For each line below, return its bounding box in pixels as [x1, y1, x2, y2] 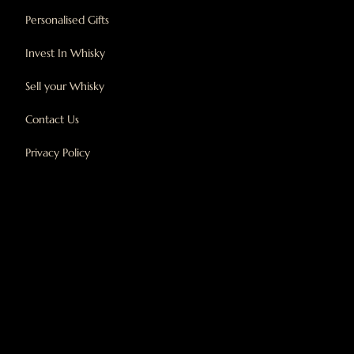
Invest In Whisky [25, 45, 106, 60]
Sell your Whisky [25, 78, 105, 93]
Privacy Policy [25, 145, 91, 160]
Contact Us [25, 111, 80, 126]
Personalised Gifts [25, 12, 110, 27]
